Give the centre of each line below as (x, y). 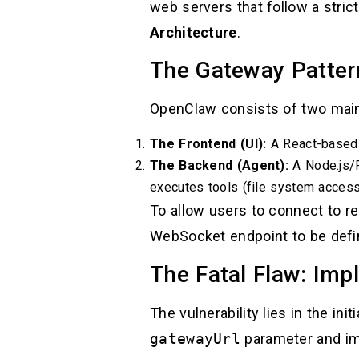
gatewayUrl (195, 338)
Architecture (194, 32)
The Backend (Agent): (219, 166)
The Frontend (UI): (208, 144)
